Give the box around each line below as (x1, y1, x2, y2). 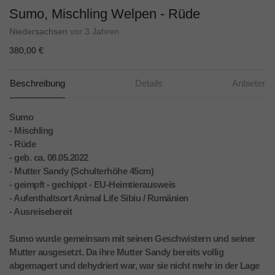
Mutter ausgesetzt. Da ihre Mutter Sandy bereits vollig (9, 247, 223, 258)
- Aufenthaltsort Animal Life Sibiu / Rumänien (9, 193, 188, 204)
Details (134, 78, 163, 89)
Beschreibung (10, 78, 65, 89)
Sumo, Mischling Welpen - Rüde (9, 6, 200, 22)
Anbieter (232, 78, 265, 89)
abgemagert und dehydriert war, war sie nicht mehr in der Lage (9, 260, 260, 271)
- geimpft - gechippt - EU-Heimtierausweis (9, 179, 176, 190)
